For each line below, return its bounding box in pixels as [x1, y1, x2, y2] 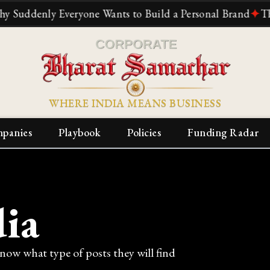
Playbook [58, 125, 101, 140]
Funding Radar [187, 125, 259, 140]
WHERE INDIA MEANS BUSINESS [49, 96, 221, 110]
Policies [127, 125, 161, 140]
